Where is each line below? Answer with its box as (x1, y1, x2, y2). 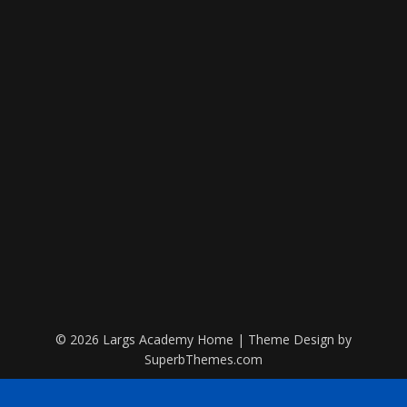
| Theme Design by (236, 331, 352, 348)
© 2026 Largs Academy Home (55, 331, 237, 348)
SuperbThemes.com (144, 351, 263, 368)
